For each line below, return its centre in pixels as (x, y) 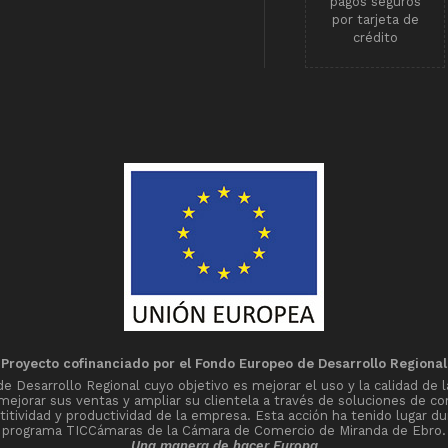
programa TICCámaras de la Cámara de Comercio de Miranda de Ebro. (224, 431)
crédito (375, 38)
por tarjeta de (375, 20)
